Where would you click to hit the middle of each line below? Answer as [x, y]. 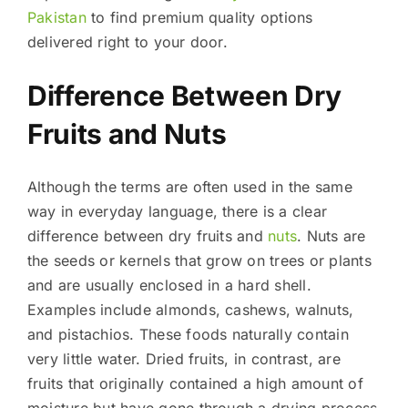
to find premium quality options [199, 17]
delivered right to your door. [127, 41]
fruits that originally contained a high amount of [195, 383]
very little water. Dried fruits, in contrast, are [184, 358]
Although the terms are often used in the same [189, 186]
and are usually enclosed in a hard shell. [169, 285]
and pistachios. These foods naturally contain [188, 334]
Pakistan [56, 17]
